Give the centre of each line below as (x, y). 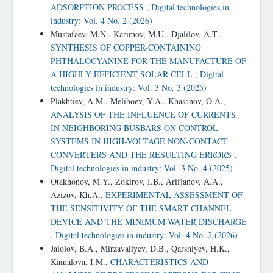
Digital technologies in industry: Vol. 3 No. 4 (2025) (142, 168)
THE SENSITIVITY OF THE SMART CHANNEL (141, 208)
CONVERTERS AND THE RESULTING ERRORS (142, 155)
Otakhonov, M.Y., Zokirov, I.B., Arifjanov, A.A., (137, 182)
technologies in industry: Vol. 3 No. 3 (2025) (129, 88)
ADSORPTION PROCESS (98, 7)
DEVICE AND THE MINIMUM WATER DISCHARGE (149, 222)
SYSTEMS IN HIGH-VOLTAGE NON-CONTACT (139, 141)
